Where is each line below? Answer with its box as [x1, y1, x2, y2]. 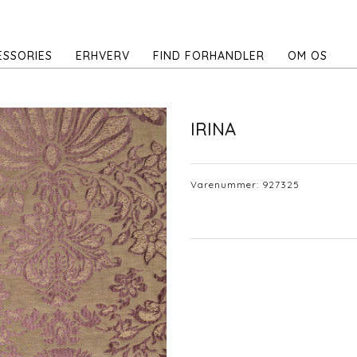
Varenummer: [190, 178, 262, 190]
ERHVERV [76, 49, 130, 63]
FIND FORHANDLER [153, 49, 265, 63]
